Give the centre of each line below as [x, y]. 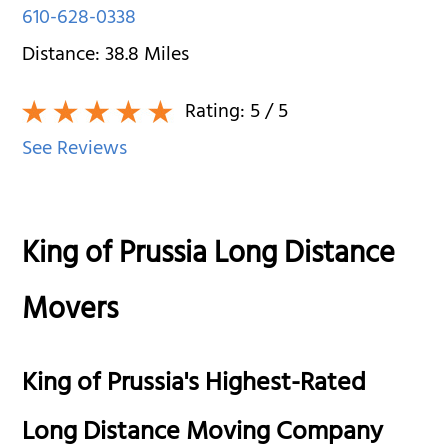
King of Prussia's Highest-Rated [194, 385]
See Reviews [75, 150]
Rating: [215, 113]
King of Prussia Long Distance [209, 256]
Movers [70, 312]
